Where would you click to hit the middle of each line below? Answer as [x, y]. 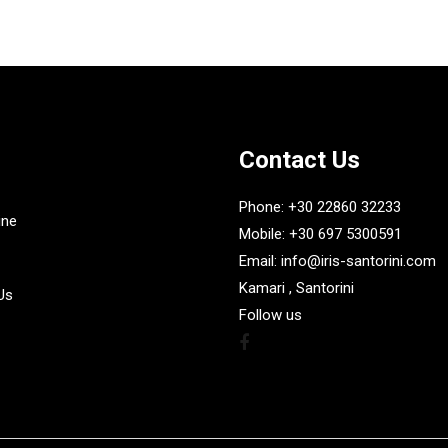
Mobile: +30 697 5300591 [320, 234]
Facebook [286, 342]
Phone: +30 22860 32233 [320, 207]
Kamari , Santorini [296, 288]
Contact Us [299, 160]
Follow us [270, 315]
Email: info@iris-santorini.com [337, 261]
